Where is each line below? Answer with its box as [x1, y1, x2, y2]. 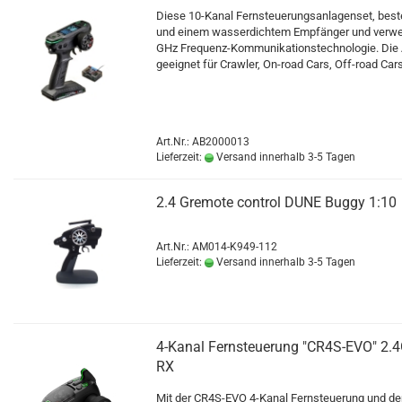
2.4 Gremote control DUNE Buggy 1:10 [156, 194, 397, 211]
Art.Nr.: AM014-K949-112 [156, 240, 277, 253]
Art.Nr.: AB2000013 [156, 135, 249, 148]
